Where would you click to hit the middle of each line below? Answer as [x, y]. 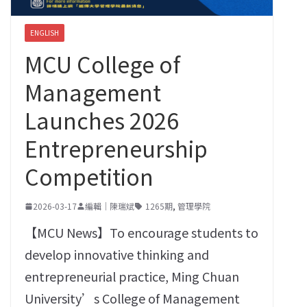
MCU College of [102, 64]
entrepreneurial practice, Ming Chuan [132, 276]
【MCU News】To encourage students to [142, 232]
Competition [89, 176]
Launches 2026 [102, 120]
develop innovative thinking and [117, 254]
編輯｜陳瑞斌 [110, 206]
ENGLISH [45, 33]
